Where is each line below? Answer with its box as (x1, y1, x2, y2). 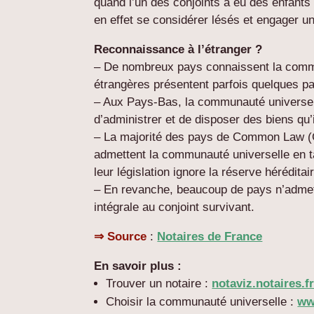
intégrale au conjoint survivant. (94, 200, 255, 214)
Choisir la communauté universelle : (106, 294, 298, 308)
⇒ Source (94, 229, 147, 243)
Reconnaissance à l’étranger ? (94, 42, 263, 56)
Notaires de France (157, 229, 263, 243)
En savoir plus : (94, 259, 182, 273)
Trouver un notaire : (106, 276, 212, 290)
